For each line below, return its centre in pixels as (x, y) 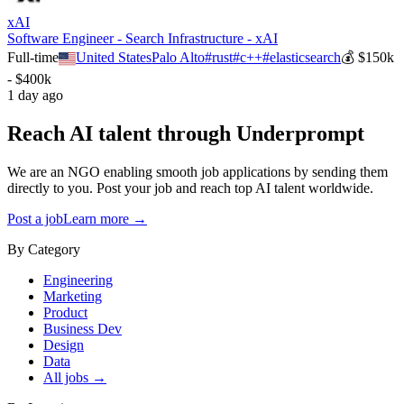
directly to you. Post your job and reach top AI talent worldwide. (190, 188)
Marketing (73, 297)
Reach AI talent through (119, 134)
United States (114, 58)
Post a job (35, 219)
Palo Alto (179, 58)
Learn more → (105, 219)
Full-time (33, 58)
